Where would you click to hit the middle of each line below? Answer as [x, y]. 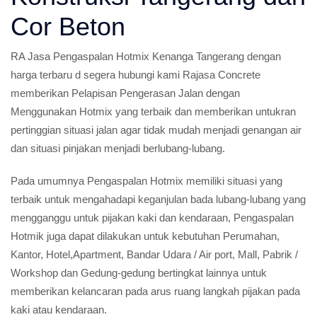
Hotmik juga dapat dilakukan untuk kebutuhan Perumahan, [145, 236]
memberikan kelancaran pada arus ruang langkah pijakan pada [155, 291]
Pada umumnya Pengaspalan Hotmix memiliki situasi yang [146, 181]
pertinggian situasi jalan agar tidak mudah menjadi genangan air [156, 130]
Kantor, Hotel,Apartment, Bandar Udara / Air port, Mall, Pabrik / [154, 254]
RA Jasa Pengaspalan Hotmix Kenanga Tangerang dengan [146, 56]
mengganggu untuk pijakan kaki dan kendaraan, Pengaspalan [152, 218]
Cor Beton [68, 27]
